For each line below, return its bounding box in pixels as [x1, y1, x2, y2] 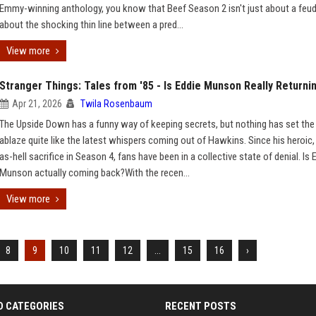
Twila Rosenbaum [80, 98, 152, 109]
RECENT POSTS [165, 300, 236, 312]
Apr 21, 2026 [12, 98, 62, 109]
